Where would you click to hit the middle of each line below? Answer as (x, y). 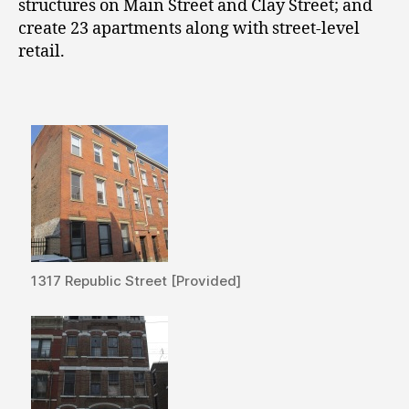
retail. (42, 51)
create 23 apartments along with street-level (189, 28)
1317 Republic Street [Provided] (136, 281)
